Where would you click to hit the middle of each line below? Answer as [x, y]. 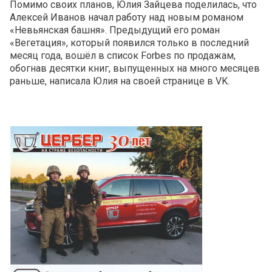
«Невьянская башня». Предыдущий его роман [115, 30]
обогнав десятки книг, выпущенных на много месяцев [135, 68]
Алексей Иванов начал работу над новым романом [127, 17]
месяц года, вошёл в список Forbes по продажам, [123, 55]
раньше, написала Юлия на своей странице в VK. [120, 81]
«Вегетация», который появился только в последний [129, 42]
